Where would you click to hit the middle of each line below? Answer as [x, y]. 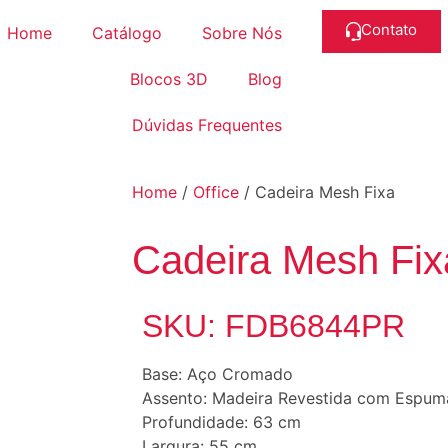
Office [216, 192]
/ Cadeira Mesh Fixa [317, 192]
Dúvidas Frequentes [206, 125]
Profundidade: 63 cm [221, 422]
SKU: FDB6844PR [273, 326]
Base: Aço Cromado [217, 374]
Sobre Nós [241, 33]
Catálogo [126, 33]
